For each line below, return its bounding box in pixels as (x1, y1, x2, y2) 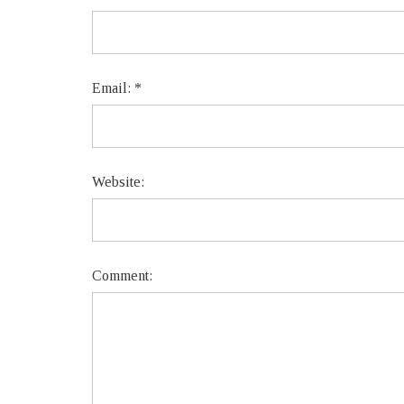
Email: (92, 80, 134, 96)
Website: (92, 174, 144, 189)
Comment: (92, 268, 152, 283)
